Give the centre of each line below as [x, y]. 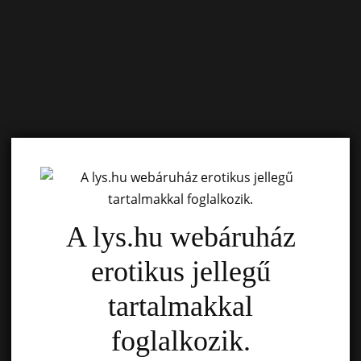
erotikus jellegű [180, 272]
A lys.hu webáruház [180, 237]
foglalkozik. [180, 341]
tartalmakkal [180, 306]
